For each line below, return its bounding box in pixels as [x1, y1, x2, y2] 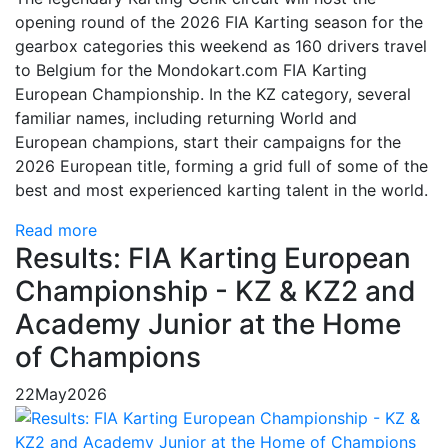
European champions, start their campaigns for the [15, 132, 401, 152]
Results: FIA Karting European [15, 241, 411, 275]
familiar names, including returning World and [15, 108, 357, 128]
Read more [15, 220, 97, 240]
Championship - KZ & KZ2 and [15, 274, 416, 308]
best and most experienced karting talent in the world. [15, 180, 428, 200]
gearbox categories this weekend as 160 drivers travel [15, 36, 427, 56]
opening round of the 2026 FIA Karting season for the [15, 12, 423, 32]
